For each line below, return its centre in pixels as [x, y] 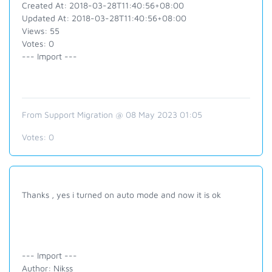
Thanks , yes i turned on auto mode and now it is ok [121, 195]
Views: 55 [41, 31]
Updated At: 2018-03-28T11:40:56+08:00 [104, 18]
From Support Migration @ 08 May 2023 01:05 [112, 114]
